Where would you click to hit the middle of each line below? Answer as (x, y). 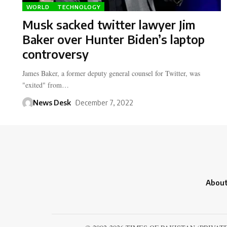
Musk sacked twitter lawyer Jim (109, 25)
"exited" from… (46, 85)
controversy (55, 54)
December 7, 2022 (104, 103)
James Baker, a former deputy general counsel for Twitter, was (111, 73)
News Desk (52, 103)
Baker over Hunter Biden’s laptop (113, 40)
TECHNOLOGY (79, 7)
